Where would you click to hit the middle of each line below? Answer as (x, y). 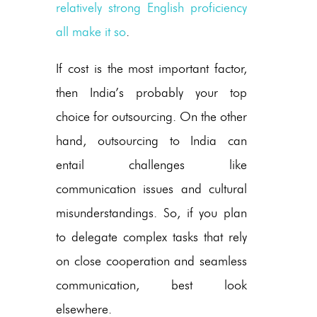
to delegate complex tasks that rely (151, 237)
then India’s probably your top (151, 92)
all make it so (91, 31)
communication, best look (151, 285)
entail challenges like (151, 165)
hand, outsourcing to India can (151, 140)
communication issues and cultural (151, 189)
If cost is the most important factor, (151, 68)
